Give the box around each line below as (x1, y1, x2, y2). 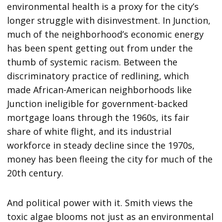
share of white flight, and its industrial (7, 125, 172, 138)
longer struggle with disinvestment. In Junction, (7, 14, 211, 27)
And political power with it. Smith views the (7, 197, 193, 209)
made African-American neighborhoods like (7, 84, 192, 96)
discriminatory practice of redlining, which (7, 70, 189, 82)
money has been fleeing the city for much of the (7, 153, 213, 166)
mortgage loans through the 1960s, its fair (7, 111, 190, 124)
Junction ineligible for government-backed (7, 98, 188, 110)
